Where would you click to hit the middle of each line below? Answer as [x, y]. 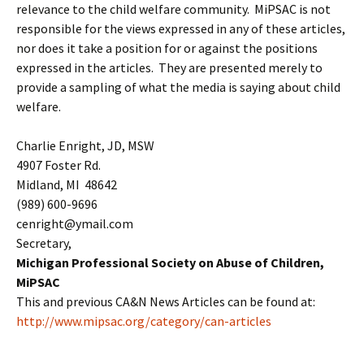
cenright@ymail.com [75, 223]
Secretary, [44, 243]
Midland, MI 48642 [67, 184]
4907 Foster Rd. [58, 165]
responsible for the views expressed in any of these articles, [181, 28]
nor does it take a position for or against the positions [167, 48]
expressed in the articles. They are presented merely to [169, 67]
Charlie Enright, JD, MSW [85, 145]
